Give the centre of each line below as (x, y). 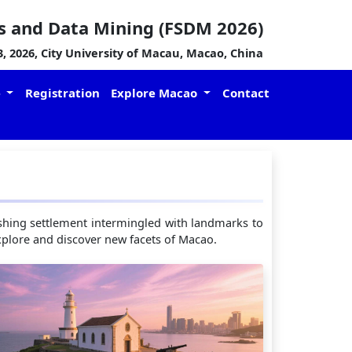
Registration (62, 93)
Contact (246, 93)
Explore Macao (156, 93)
